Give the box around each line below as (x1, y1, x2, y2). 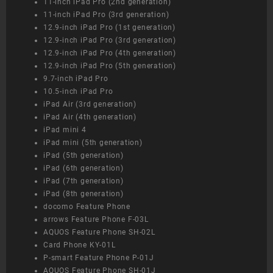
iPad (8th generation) (43, 190, 124, 199)
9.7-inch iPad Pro (43, 74, 108, 83)
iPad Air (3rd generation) (43, 100, 136, 109)
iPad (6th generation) (43, 164, 124, 173)
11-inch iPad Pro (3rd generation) (43, 10, 169, 19)
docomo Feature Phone (43, 202, 130, 211)
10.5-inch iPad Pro (43, 87, 113, 96)
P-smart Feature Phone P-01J (43, 253, 154, 263)
